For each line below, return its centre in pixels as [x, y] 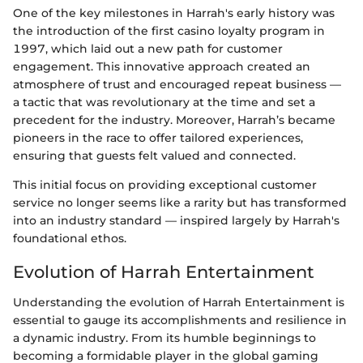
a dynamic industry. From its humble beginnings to [164, 338]
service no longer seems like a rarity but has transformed [180, 202]
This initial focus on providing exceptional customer [165, 184]
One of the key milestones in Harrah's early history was [174, 13]
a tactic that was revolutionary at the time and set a [164, 102]
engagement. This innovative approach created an [162, 66]
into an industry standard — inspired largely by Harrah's [176, 220]
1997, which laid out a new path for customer [148, 48]
